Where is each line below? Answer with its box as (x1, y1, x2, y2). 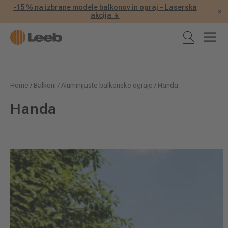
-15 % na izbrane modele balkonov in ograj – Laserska (13, 3, 197, 11)
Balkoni (34, 81, 56, 90)
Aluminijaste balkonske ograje (61, 81, 153, 90)
